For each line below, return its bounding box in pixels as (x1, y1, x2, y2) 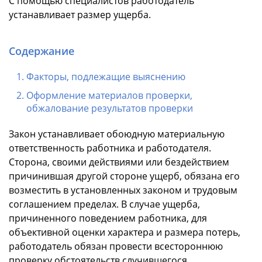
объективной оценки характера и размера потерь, (9, 226, 240, 239)
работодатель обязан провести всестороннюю (9, 240, 223, 253)
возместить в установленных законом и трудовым (9, 184, 237, 197)
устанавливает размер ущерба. (9, 8, 151, 22)
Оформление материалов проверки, (26, 89, 192, 102)
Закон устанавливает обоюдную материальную (9, 127, 225, 141)
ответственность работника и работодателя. (9, 142, 211, 155)
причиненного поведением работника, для (9, 212, 207, 225)
